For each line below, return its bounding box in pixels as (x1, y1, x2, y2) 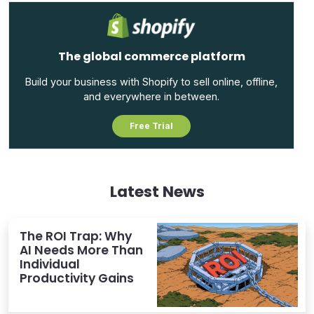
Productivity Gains (20, 269, 134, 287)
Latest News (109, 180, 205, 203)
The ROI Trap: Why (20, 227, 132, 245)
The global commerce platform (57, 48, 245, 64)
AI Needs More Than (20, 241, 143, 259)
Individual (20, 255, 80, 273)
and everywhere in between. (83, 90, 219, 102)
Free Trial (130, 120, 173, 131)
